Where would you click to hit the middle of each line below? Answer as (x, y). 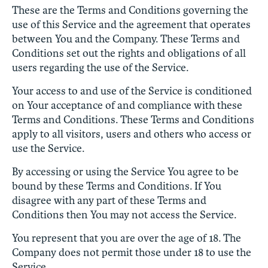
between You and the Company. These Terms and (126, 39)
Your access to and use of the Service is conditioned (132, 91)
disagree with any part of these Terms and (109, 200)
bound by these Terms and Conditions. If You (117, 186)
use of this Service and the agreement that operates (131, 24)
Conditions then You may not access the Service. (124, 214)
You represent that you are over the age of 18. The (127, 238)
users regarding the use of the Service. (100, 67)
